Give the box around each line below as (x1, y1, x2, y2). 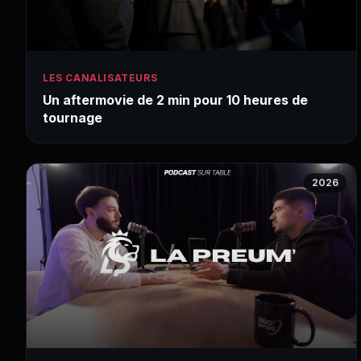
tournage (43, 110, 102, 127)
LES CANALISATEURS (43, 72, 158, 85)
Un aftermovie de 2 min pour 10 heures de (43, 92, 308, 109)
